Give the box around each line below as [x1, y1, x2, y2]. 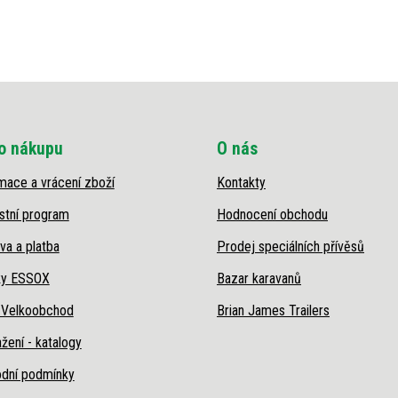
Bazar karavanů [216, 270, 301, 288]
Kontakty [216, 174, 266, 192]
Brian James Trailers [216, 302, 330, 320]
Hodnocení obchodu [216, 206, 328, 224]
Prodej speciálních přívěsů [216, 238, 364, 256]
